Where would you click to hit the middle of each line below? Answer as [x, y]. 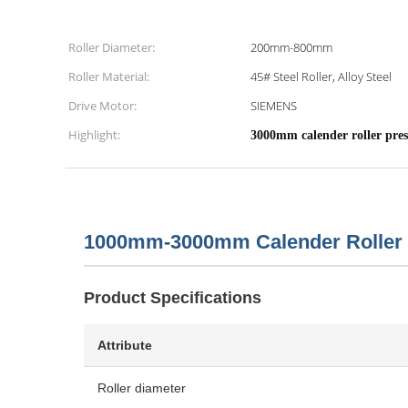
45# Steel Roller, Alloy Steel [321, 76]
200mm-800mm [291, 47]
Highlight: [94, 135]
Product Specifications [173, 298]
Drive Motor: [102, 106]
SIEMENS [274, 106]
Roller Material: [109, 76]
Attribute [125, 345]
